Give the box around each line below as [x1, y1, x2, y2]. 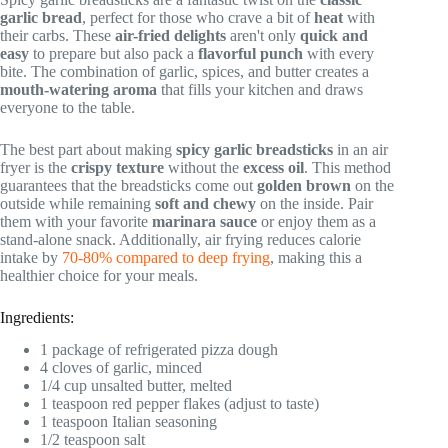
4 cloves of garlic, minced [40, 359, 202, 377]
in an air [333, 140, 388, 158]
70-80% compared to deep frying [62, 248, 270, 266]
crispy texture [71, 158, 164, 176]
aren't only [226, 26, 300, 44]
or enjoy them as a [257, 212, 376, 230]
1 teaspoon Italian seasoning [40, 413, 217, 431]
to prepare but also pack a [29, 44, 198, 62]
